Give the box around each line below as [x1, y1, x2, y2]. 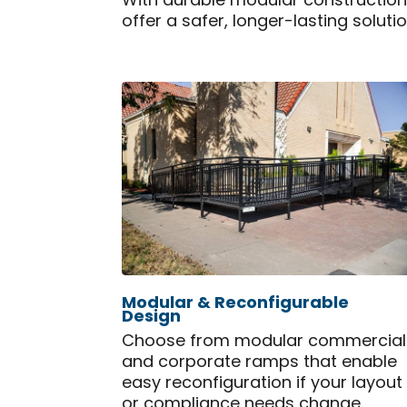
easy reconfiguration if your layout [122, 370, 403, 397]
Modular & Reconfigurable [122, 289, 350, 318]
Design [122, 303, 182, 332]
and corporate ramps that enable [122, 349, 398, 376]
